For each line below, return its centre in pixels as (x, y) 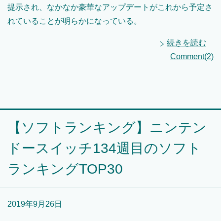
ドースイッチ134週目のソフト (104, 148)
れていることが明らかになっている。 (74, 21)
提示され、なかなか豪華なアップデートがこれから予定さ (110, 7)
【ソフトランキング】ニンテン (107, 127)
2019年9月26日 (35, 204)
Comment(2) (192, 56)
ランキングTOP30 (65, 169)
